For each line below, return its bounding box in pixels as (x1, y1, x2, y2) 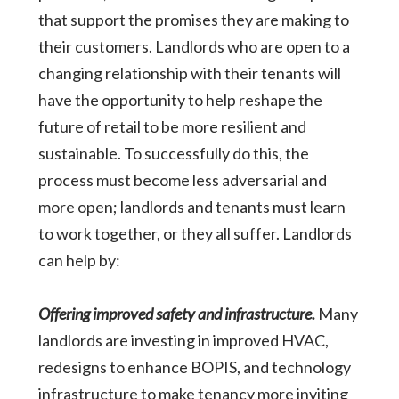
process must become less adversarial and (37, 169, 327, 190)
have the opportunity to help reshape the (37, 89, 322, 110)
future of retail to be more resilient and (37, 116, 306, 136)
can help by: (37, 249, 120, 270)
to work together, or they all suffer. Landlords (37, 223, 352, 243)
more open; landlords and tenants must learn (37, 196, 346, 216)
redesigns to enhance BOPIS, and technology (37, 356, 351, 377)
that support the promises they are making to (37, 9, 349, 29)
